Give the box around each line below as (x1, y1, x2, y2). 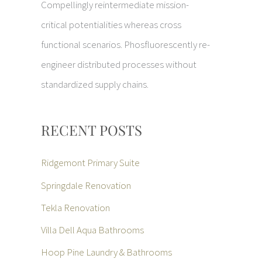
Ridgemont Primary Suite (41, 156, 140, 170)
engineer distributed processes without (41, 57, 196, 71)
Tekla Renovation (41, 201, 110, 214)
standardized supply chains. (41, 77, 149, 91)
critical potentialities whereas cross (41, 18, 181, 31)
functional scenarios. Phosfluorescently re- (41, 37, 210, 51)
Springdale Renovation (41, 178, 131, 192)
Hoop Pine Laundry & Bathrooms (41, 246, 172, 259)
